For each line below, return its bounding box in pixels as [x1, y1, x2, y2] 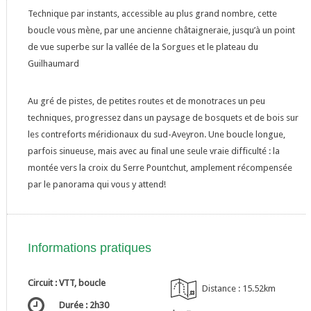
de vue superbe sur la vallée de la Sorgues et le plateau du [27, 42, 258, 52]
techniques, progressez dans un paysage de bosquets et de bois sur [27, 112, 299, 123]
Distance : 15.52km [201, 283, 276, 294]
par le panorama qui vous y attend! [27, 179, 166, 190]
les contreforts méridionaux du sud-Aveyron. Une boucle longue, [27, 129, 285, 140]
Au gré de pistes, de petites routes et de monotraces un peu [27, 96, 265, 106]
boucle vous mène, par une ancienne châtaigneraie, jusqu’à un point [27, 25, 295, 35]
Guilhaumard [27, 58, 79, 69]
